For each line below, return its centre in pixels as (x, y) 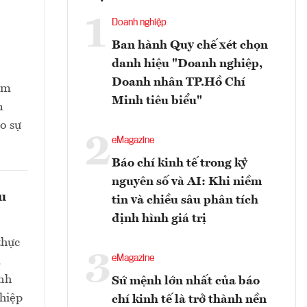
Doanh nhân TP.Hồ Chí (179, 83)
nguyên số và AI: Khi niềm (187, 182)
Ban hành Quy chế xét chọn (190, 46)
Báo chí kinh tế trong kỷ (180, 163)
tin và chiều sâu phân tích (185, 200)
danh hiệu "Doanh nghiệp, (187, 64)
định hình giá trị (159, 219)
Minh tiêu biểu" (157, 101)
